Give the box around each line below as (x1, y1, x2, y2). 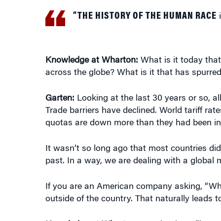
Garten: (45, 94, 74, 103)
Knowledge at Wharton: (45, 56, 138, 65)
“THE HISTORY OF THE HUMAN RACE (73, 11, 217, 21)
